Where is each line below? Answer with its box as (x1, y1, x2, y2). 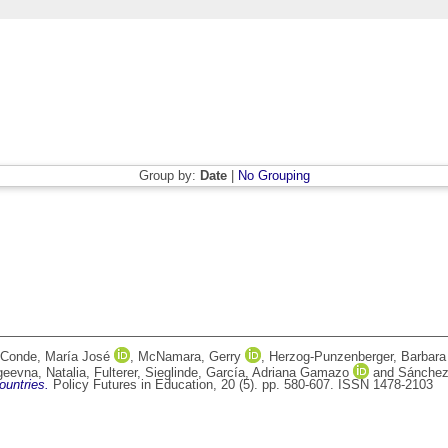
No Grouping (237, 168, 310, 184)
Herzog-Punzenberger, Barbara (269, 349, 446, 365)
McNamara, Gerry (138, 349, 241, 365)
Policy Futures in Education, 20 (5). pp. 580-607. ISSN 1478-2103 (49, 377, 433, 393)
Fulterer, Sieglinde (94, 365, 198, 381)
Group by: (138, 168, 200, 184)
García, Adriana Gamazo (206, 365, 349, 381)
